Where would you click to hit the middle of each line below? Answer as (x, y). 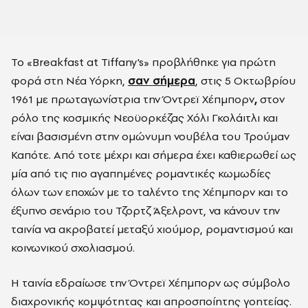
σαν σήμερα (162, 80)
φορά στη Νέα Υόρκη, (69, 80)
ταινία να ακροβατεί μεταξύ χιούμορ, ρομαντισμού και (152, 229)
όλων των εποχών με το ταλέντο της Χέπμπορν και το (150, 192)
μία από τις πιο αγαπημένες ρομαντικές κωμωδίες (141, 173)
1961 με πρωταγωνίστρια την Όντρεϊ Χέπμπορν (133, 99)
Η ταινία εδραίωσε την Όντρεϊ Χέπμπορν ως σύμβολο (151, 283)
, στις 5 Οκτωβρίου (245, 80)
